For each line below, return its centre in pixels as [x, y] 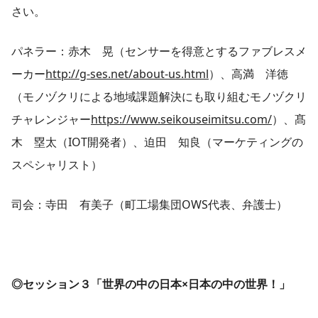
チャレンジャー [51, 120]
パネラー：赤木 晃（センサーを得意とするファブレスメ [159, 51]
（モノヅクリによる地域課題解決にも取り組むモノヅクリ [159, 97]
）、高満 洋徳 [248, 74]
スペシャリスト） [57, 165]
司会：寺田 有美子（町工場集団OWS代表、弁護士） [149, 205]
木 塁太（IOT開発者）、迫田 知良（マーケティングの [157, 142]
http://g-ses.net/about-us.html [127, 74]
